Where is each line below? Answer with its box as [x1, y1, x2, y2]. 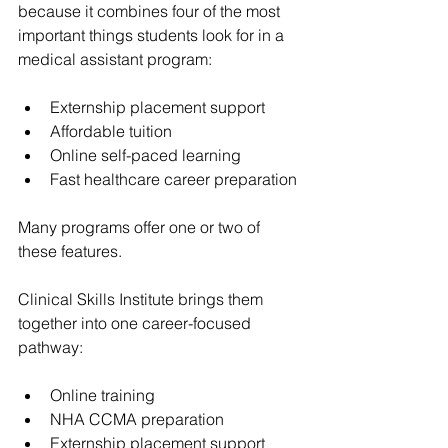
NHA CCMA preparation [50, 408, 224, 429]
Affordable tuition [50, 120, 172, 141]
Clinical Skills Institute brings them [18, 288, 267, 309]
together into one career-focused [18, 312, 255, 333]
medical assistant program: [18, 48, 212, 69]
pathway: [18, 336, 83, 357]
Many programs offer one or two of [18, 216, 264, 237]
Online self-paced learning [50, 144, 241, 165]
